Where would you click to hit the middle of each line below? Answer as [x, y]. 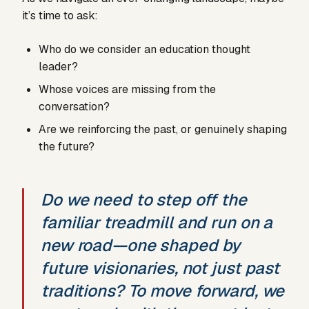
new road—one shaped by [141, 246]
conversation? [74, 107]
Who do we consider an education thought [144, 50]
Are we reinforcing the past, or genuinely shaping [163, 130]
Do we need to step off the [144, 200]
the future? [67, 147]
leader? [58, 67]
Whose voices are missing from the [127, 90]
